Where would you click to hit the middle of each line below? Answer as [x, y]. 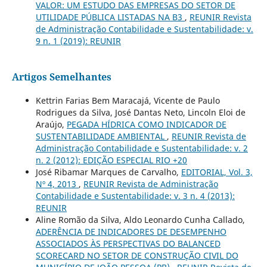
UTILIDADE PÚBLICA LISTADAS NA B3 [110, 17]
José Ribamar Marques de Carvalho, [108, 172]
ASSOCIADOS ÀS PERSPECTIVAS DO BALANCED [128, 244]
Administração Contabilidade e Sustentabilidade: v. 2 [142, 148]
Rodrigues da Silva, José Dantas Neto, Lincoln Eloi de [140, 113]
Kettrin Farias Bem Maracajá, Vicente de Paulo [128, 101]
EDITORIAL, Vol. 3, [217, 172]
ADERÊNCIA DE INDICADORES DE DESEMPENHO [131, 232]
